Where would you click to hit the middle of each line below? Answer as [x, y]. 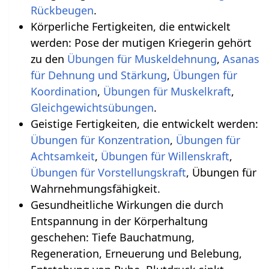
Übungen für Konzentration [100, 140]
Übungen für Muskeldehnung [142, 59]
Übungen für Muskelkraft [167, 91]
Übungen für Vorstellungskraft [108, 172]
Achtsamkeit [62, 156]
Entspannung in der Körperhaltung [119, 221]
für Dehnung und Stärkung [98, 75]
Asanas [241, 59]
